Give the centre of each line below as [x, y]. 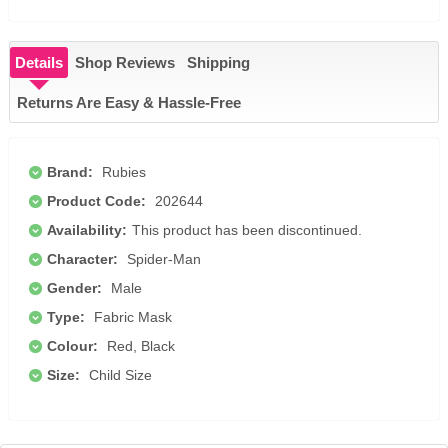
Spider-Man [162, 259]
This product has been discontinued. [247, 230]
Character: [82, 259]
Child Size [118, 375]
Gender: [74, 288]
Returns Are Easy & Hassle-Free [129, 103]
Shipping [218, 63]
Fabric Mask [131, 317]
